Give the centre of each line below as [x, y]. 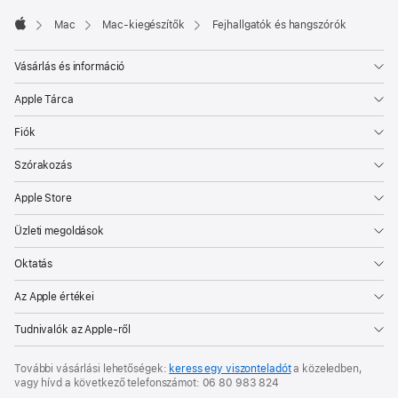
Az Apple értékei [55, 296]
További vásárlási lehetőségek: [92, 368]
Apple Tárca [44, 99]
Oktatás [34, 263]
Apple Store [43, 198]
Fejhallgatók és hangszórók [279, 24]
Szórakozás [43, 165]
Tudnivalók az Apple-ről [73, 329]
